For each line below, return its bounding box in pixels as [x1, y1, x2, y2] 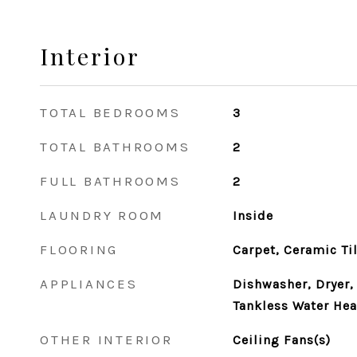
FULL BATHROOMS [40, 173, 181, 189]
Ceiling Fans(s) [232, 332, 331, 347]
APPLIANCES [40, 276, 138, 292]
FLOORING [40, 241, 118, 257]
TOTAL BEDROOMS [40, 104, 181, 120]
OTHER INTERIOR [40, 331, 173, 347]
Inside [232, 208, 273, 223]
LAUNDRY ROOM [40, 207, 164, 223]
